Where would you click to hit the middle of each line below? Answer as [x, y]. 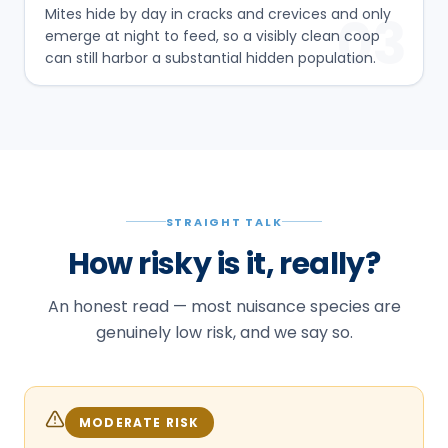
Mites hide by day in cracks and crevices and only [218, 13]
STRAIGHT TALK [224, 221]
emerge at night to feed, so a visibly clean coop [212, 35]
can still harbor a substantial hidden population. [210, 57]
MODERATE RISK [139, 422]
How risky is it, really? [224, 263]
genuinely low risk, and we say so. [224, 332]
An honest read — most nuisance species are [224, 306]
